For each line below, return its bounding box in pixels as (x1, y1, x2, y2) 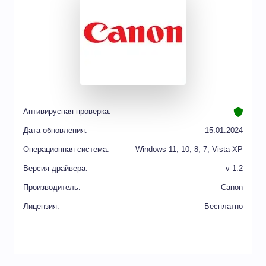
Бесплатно (204, 202, 243, 211)
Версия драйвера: (23, 164, 88, 173)
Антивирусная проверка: (23, 107, 111, 116)
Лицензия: (23, 202, 59, 211)
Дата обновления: (23, 126, 87, 135)
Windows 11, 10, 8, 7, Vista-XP (135, 145, 243, 154)
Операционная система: (23, 145, 109, 154)
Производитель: (23, 183, 81, 192)
